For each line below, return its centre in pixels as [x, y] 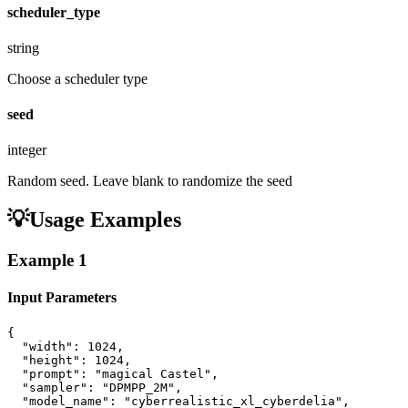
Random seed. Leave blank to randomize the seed [150, 181]
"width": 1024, [66, 346]
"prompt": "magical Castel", [113, 373]
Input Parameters [62, 298]
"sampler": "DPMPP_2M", [95, 387]
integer [27, 150]
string [23, 47]
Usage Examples [105, 220]
